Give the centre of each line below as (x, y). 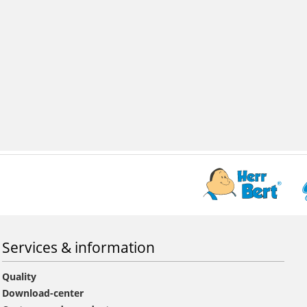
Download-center (43, 293)
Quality (20, 276)
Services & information (79, 247)
